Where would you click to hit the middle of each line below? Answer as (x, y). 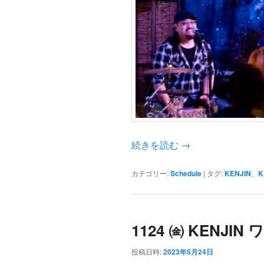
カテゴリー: (150, 173)
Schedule (186, 173)
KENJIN (237, 173)
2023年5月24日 (188, 251)
